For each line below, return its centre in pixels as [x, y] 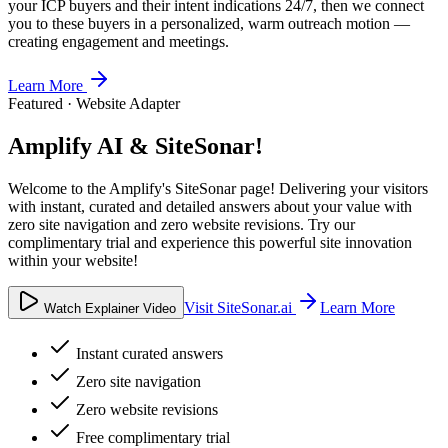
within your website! [73, 260]
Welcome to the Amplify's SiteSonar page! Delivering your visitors [218, 188]
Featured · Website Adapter [94, 103]
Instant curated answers [149, 353]
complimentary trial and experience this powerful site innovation [210, 242]
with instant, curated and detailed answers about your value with [210, 206]
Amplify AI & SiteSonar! [135, 145]
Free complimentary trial [153, 437]
